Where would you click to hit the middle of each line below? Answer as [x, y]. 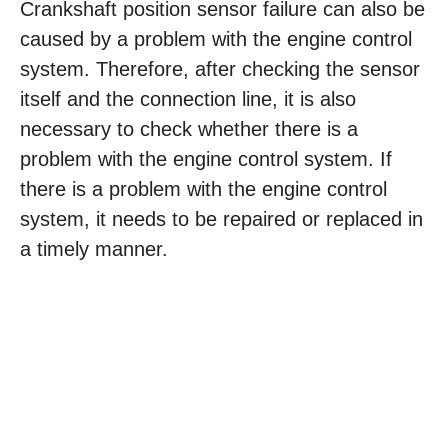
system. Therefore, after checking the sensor [220, 69]
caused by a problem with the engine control [216, 39]
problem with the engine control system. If [206, 159]
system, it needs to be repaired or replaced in [221, 219]
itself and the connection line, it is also [188, 99]
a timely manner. [94, 249]
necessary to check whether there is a [189, 129]
